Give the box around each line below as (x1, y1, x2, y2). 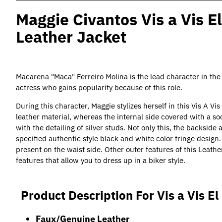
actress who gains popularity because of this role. (16, 83, 182, 92)
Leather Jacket (16, 26, 126, 47)
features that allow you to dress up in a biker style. (16, 156, 185, 165)
